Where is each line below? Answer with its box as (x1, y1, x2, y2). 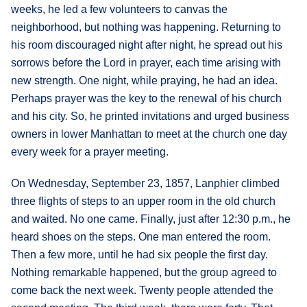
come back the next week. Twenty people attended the (11, 284, 273, 296)
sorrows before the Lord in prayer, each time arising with (11, 56, 281, 69)
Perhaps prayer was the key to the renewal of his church (11, 92, 282, 104)
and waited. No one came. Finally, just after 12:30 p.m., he (11, 212, 291, 225)
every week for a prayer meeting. (11, 145, 169, 158)
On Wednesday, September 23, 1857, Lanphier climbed (11, 177, 280, 189)
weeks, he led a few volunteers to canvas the (11, 3, 228, 15)
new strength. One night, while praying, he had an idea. (11, 74, 278, 86)
